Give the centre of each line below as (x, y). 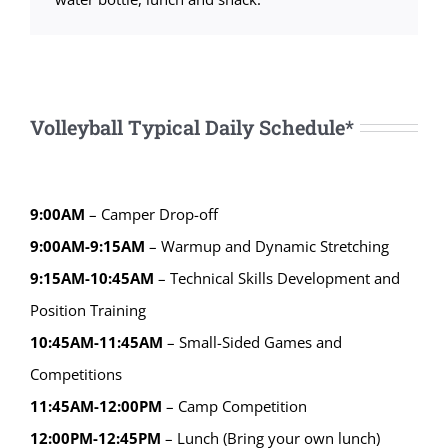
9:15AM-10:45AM (91, 278)
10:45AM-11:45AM (96, 342)
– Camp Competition (234, 406)
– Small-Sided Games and (252, 342)
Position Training (87, 310)
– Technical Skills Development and (276, 278)
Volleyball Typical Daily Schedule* (191, 126)
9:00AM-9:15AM (87, 246)
